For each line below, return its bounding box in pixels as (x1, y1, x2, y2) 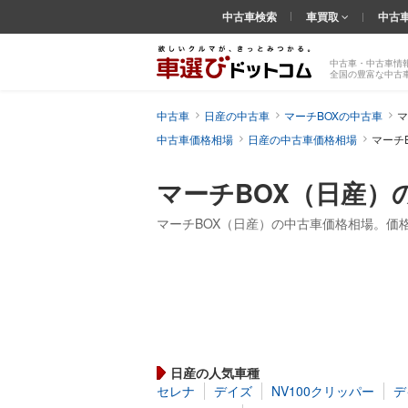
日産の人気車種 (170, 363, 260, 382)
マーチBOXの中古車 (284, 107, 382, 123)
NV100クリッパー (271, 382, 374, 401)
